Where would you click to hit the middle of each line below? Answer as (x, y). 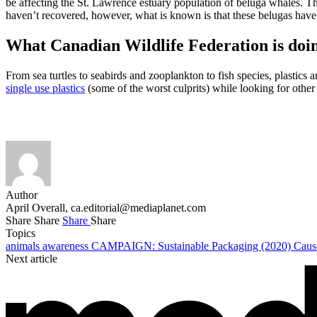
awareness (67, 246)
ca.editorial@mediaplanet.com (138, 208)
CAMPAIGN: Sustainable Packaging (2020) (192, 246)
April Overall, (38, 208)
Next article (31, 259)
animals (24, 246)
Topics (21, 233)
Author (22, 195)
